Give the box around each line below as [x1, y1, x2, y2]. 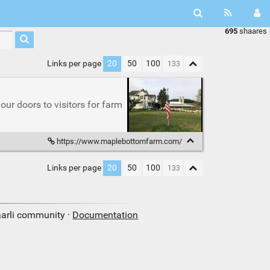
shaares [237, 27, 267, 36]
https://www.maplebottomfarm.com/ [54, 137, 184, 146]
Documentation [72, 209, 139, 221]
